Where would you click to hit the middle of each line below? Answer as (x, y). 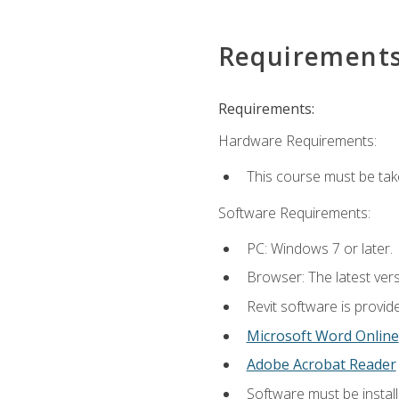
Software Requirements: (294, 212)
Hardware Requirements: (297, 141)
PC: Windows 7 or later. (319, 248)
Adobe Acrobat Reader (321, 365)
